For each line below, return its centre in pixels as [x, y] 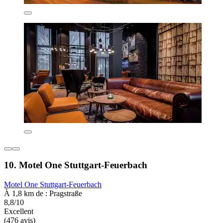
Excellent [19, 212]
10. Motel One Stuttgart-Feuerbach [76, 165]
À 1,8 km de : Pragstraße [43, 194]
